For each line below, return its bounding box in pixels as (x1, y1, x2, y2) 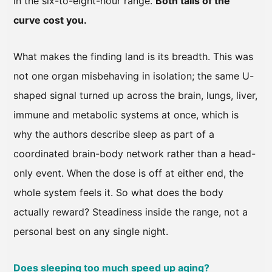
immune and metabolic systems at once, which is (13, 108, 239, 121)
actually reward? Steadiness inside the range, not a (13, 205, 248, 218)
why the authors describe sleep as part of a (13, 127, 214, 140)
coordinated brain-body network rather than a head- (13, 147, 256, 160)
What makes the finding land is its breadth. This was (13, 50, 253, 63)
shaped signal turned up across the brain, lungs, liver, (13, 89, 257, 101)
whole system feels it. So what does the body (13, 186, 223, 199)
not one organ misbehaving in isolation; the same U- (13, 69, 254, 82)
